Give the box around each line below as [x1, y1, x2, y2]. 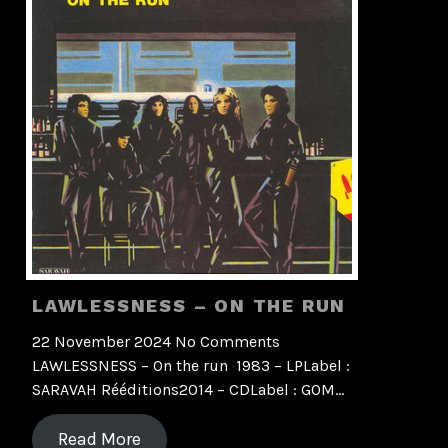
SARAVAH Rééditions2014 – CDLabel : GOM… [32, 380, 344, 400]
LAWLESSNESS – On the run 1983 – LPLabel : [32, 356, 350, 376]
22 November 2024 [32, 332, 175, 352]
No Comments [175, 332, 280, 352]
